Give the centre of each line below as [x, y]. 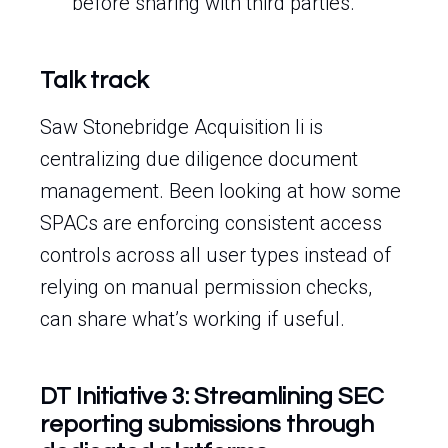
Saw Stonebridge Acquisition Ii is [181, 127]
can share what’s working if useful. [192, 319]
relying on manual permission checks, [206, 287]
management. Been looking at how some [220, 191]
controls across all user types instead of [215, 255]
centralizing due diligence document [199, 159]
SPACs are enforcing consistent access [211, 223]
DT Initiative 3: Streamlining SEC [212, 396]
